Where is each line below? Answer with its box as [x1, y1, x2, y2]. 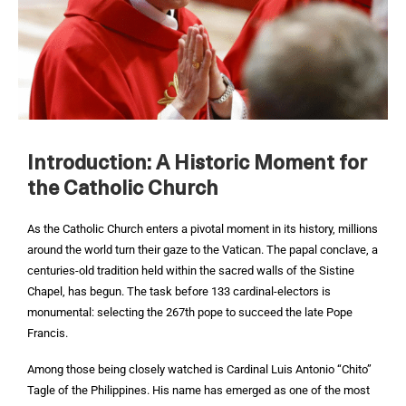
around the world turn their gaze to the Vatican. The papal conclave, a [27, 243, 378, 256]
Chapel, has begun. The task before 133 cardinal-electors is [27, 285, 331, 298]
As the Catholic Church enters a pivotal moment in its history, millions [27, 222, 378, 236]
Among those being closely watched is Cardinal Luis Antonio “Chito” [27, 362, 372, 376]
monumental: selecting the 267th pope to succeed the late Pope [27, 305, 353, 319]
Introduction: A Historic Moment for [27, 154, 367, 175]
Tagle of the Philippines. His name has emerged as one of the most [27, 383, 370, 397]
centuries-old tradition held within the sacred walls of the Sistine [27, 264, 354, 277]
